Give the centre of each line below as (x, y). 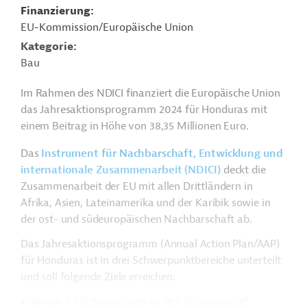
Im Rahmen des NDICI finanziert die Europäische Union (150, 93)
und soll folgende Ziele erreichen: (98, 277)
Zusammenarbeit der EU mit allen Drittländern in (137, 186)
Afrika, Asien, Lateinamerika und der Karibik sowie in (146, 203)
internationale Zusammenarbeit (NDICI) (121, 170)
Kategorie (47, 47)
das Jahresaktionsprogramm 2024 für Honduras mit (144, 110)
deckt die (243, 170)
